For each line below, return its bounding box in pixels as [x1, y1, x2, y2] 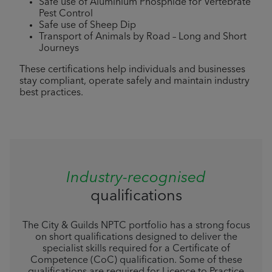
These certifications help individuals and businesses [19, 65, 245, 75]
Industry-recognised [66, 171, 206, 186]
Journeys [39, 44, 79, 54]
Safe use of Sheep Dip [39, 21, 136, 31]
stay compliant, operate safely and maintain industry [19, 76, 250, 87]
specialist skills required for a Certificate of [42, 244, 230, 254]
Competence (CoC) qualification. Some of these [30, 256, 242, 266]
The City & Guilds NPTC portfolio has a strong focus [22, 221, 250, 231]
